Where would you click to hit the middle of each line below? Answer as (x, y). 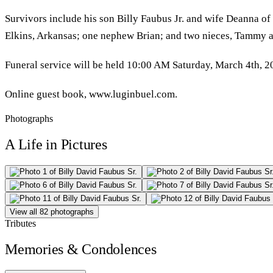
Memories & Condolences (81, 249)
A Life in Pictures (56, 144)
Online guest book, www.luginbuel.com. (91, 94)
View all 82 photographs (52, 211)
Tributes (20, 223)
